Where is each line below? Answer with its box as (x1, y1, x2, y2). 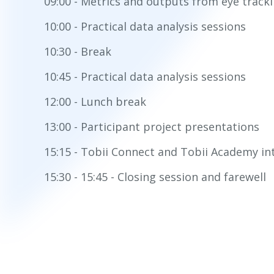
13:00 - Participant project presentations (44, 119, 259, 134)
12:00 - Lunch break (44, 94, 146, 109)
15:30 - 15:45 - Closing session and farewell (44, 169, 266, 184)
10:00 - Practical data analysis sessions (44, 18, 246, 34)
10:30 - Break (44, 43, 111, 59)
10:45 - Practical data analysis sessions (44, 68, 246, 84)
